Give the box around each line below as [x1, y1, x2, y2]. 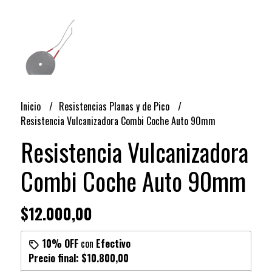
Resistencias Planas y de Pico [58, 99, 172, 114]
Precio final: [28, 251, 81, 266]
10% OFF [41, 236, 78, 251]
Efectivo [95, 236, 131, 251]
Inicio [20, 99, 43, 114]
